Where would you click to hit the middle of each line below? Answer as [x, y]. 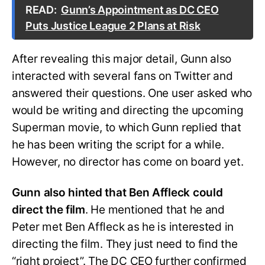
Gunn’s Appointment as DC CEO [140, 9]
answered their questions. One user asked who [132, 93]
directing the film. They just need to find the [125, 244]
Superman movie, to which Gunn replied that [127, 127]
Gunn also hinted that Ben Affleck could [117, 193]
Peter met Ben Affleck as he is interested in [123, 227]
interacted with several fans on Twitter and [122, 76]
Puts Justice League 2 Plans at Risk [113, 25]
